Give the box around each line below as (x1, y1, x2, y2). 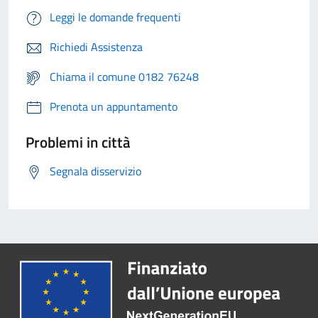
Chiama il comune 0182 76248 (50, 68, 199, 86)
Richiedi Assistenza (50, 38, 143, 56)
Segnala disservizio (50, 163, 141, 180)
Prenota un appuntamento (50, 98, 177, 116)
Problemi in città (26, 131, 131, 154)
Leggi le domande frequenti (50, 9, 181, 26)
